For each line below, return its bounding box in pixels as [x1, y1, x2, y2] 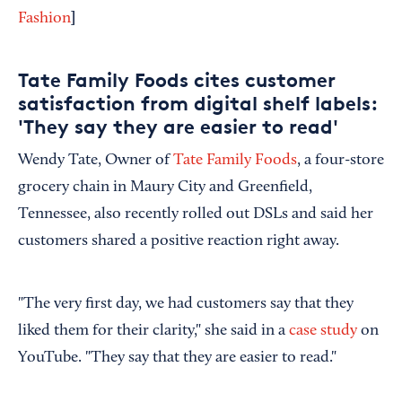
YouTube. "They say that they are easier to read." [18, 350, 336, 367]
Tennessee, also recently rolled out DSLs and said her [18, 206, 373, 223]
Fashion [18, 11, 71, 28]
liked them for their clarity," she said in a [18, 323, 289, 340]
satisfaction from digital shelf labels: [18, 92, 377, 116]
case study [289, 323, 357, 340]
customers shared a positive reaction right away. [18, 233, 339, 250]
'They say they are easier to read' [18, 115, 338, 139]
